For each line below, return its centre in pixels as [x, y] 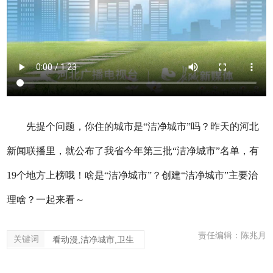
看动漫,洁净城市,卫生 [94, 239]
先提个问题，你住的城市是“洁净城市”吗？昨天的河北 [143, 126]
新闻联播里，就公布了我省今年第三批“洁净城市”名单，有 [133, 151]
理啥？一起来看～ [46, 199]
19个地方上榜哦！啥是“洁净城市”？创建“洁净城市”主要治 [133, 175]
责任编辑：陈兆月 [232, 235]
